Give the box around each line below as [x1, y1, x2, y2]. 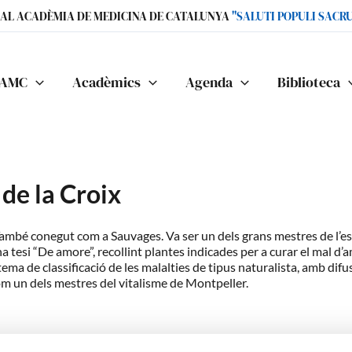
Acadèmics [72, 71, 141, 92]
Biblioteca [277, 71, 340, 92]
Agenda [185, 71, 233, 92]
